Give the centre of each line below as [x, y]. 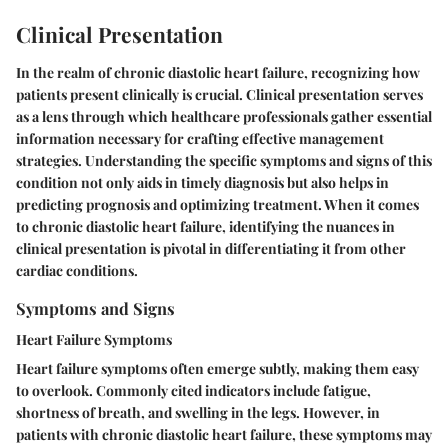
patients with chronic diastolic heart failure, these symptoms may [224, 434]
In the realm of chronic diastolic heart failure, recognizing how [218, 72]
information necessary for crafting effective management [200, 138]
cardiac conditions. [77, 270]
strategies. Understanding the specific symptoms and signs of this [224, 160]
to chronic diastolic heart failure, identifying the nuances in [205, 226]
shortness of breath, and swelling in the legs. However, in [198, 412]
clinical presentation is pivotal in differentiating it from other [211, 248]
